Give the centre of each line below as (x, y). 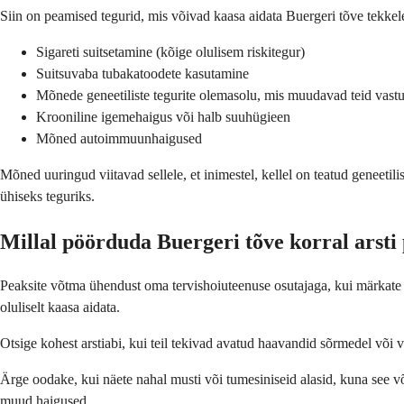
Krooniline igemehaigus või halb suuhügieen (163, 116)
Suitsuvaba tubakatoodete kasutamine (142, 73)
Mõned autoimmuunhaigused (119, 138)
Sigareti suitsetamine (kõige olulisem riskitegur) (170, 51)
